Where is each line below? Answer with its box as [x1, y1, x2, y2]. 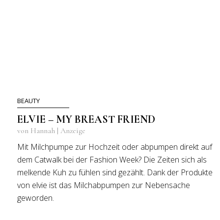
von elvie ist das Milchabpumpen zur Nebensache [17, 180, 190, 191]
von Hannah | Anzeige [17, 126, 85, 136]
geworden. [17, 192, 54, 203]
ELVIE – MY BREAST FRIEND [17, 113, 155, 126]
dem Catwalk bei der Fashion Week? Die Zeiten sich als [17, 154, 207, 165]
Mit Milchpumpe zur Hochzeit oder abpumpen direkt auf [17, 141, 212, 152]
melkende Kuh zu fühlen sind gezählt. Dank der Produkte [17, 167, 213, 178]
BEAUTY [17, 96, 40, 105]
